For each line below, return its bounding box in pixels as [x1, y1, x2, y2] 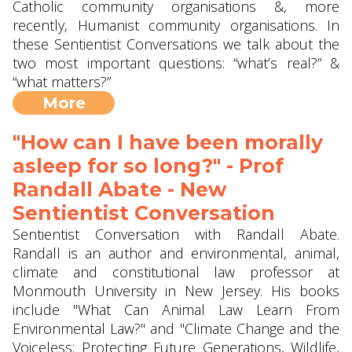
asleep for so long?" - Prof [13, 154, 284, 178]
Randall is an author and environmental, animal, [13, 244, 339, 262]
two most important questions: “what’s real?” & [13, 53, 339, 72]
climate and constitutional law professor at [13, 262, 339, 281]
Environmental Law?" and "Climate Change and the [13, 319, 339, 338]
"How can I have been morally [13, 130, 323, 154]
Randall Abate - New [13, 178, 226, 201]
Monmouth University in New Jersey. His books [13, 281, 339, 300]
